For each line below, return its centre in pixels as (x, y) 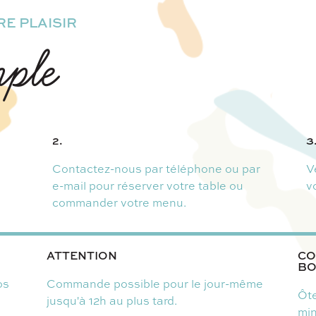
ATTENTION (81, 255)
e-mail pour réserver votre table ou (147, 185)
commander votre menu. (119, 202)
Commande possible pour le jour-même (154, 283)
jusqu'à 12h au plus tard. (111, 300)
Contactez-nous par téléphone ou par (156, 168)
